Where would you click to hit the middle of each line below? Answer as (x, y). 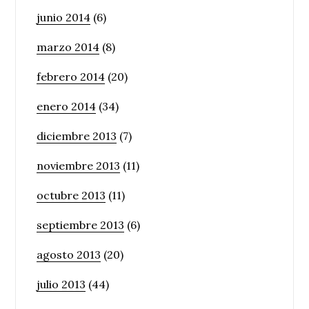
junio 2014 (64, 17)
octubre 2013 (71, 195)
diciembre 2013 (77, 136)
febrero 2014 (71, 76)
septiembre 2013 (81, 225)
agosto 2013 (69, 254)
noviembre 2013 (79, 165)
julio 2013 (61, 284)
